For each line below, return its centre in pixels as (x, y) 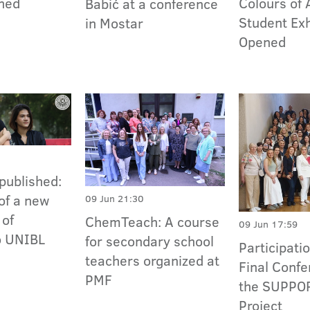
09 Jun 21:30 (115, 199)
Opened (263, 42)
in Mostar (115, 22)
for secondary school (150, 241)
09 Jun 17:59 (268, 225)
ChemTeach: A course (153, 222)
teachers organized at (153, 261)
